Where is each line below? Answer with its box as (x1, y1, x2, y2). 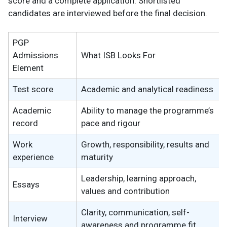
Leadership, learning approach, (81, 173, 196, 184)
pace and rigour (81, 118, 140, 129)
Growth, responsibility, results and (81, 139, 209, 150)
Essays (13, 179, 40, 190)
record (13, 118, 38, 129)
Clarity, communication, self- (81, 207, 190, 218)
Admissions (13, 50, 58, 61)
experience (13, 152, 54, 163)
